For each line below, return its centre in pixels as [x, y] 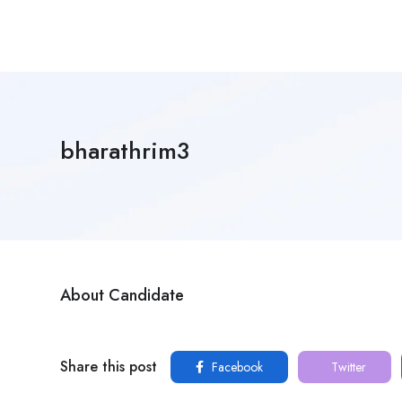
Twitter [347, 367]
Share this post [109, 367]
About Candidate [122, 295]
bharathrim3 [125, 151]
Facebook [236, 367]
